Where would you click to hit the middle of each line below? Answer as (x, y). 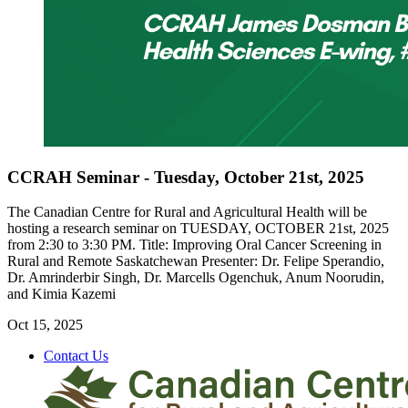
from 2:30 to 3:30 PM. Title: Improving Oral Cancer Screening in (194, 245)
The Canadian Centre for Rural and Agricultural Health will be (187, 212)
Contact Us (76, 356)
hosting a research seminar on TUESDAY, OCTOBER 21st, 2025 (198, 229)
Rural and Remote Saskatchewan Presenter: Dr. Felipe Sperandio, (196, 261)
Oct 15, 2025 (45, 325)
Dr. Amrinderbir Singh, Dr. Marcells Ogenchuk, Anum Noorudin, (196, 278)
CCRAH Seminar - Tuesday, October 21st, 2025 (186, 177)
